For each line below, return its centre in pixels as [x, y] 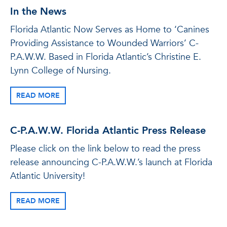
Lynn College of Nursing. [61, 71]
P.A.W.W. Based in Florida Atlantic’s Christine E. [106, 57]
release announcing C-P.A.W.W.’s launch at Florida [111, 162]
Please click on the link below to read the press [105, 149]
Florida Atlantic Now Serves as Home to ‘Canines [110, 30]
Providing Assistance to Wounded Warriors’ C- [104, 43]
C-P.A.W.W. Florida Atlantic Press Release [108, 130]
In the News [38, 11]
